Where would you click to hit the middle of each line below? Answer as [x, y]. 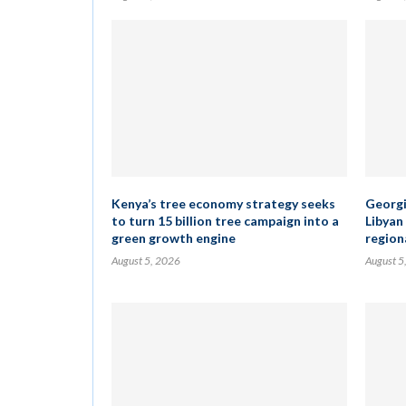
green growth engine [174, 238]
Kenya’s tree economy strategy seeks [223, 203]
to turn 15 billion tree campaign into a [225, 221]
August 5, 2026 [146, 261]
